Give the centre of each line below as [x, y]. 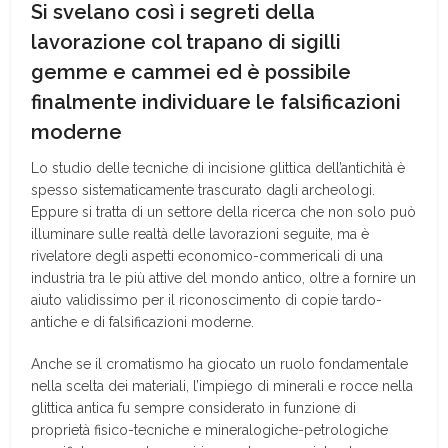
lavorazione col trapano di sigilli [186, 42]
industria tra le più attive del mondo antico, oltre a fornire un [224, 278]
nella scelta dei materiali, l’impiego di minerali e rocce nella [222, 386]
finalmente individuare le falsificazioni [216, 102]
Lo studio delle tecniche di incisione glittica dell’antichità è [218, 168]
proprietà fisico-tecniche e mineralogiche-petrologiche [210, 430]
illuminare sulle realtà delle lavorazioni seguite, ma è [200, 234]
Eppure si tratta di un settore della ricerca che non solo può [224, 212]
